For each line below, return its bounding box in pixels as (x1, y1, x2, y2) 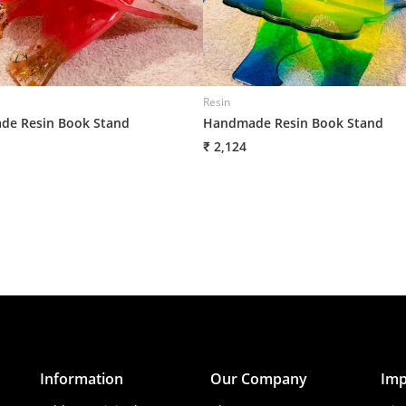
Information (40, 369, 124, 390)
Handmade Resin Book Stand (203, 114, 383, 132)
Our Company (209, 369, 307, 390)
